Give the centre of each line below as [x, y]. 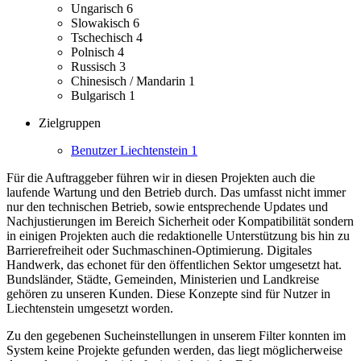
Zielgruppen [70, 123]
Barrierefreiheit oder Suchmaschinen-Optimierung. [135, 251]
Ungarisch [99, 9]
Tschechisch [104, 38]
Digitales [289, 251]
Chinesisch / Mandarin [130, 81]
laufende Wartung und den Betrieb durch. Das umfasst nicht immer [176, 193]
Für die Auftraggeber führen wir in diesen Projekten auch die [161, 178]
